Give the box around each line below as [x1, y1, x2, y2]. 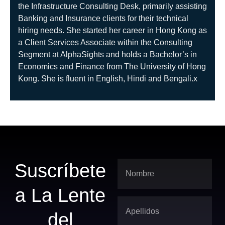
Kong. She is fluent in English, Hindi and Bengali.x [18, 74, 197, 83]
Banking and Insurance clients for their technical [18, 14, 188, 23]
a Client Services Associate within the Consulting [18, 38, 192, 47]
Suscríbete [15, 160, 106, 181]
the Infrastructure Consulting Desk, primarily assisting [18, 2, 207, 11]
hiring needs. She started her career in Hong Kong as [18, 26, 207, 35]
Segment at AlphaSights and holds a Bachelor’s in [18, 50, 197, 59]
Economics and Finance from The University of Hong [18, 62, 206, 71]
